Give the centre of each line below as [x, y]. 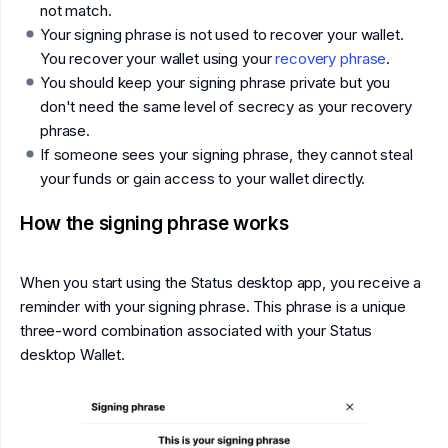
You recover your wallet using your [158, 58]
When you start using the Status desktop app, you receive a [221, 282]
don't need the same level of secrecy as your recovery [226, 106]
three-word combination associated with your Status [196, 330]
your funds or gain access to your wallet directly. [203, 178]
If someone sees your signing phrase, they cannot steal [226, 154]
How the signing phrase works [154, 223]
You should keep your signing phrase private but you [215, 82]
